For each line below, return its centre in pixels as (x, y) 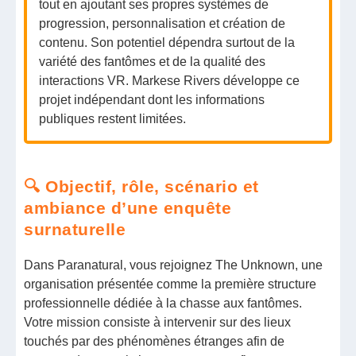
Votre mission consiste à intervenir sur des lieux (158, 323)
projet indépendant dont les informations (152, 99)
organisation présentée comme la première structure (170, 284)
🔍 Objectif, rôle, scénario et (141, 186)
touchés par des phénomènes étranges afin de (155, 342)
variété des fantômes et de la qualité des (153, 61)
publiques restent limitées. (113, 118)
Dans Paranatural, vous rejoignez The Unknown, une (174, 265)
